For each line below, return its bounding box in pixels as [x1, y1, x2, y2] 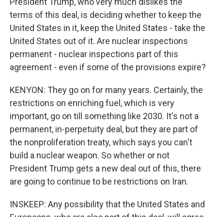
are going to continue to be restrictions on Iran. [10, 176, 188, 186]
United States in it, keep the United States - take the [10, 23, 205, 33]
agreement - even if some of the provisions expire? [10, 62, 206, 72]
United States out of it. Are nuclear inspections [10, 36, 188, 46]
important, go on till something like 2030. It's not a [10, 111, 199, 121]
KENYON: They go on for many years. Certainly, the [10, 85, 203, 95]
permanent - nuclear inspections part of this [10, 49, 178, 59]
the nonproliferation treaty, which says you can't [10, 137, 192, 147]
